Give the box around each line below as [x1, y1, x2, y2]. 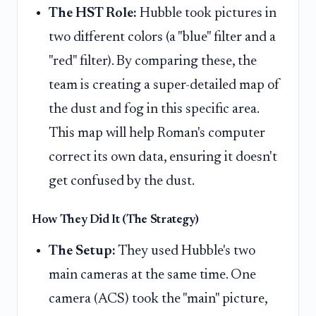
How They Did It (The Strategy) [32, 213, 199, 226]
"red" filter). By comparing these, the [49, 54, 257, 68]
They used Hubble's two [116, 243, 255, 258]
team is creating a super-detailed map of [49, 78, 280, 92]
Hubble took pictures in [137, 6, 276, 20]
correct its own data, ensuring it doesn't [49, 150, 277, 164]
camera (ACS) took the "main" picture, [49, 291, 267, 306]
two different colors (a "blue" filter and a [49, 30, 276, 44]
